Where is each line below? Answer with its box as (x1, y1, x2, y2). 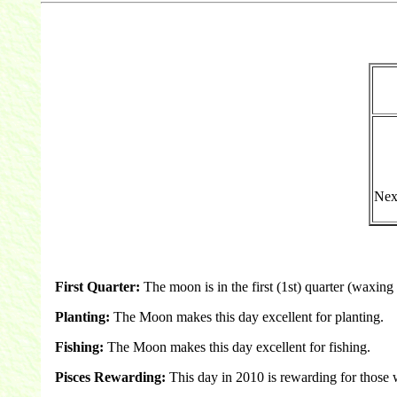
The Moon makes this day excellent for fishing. (103, 339, 370, 354)
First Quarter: (54, 278, 140, 294)
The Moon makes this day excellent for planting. (109, 308, 384, 324)
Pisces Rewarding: (54, 369, 166, 385)
